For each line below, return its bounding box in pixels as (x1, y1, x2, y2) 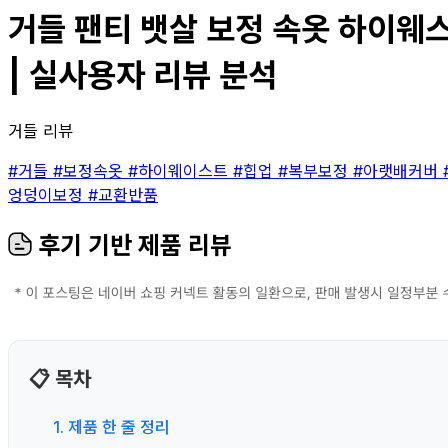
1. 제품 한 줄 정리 (53, 416, 170, 437)
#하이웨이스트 (128, 160, 233, 181)
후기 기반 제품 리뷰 (32, 230, 232, 260)
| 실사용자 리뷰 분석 (8, 56, 277, 96)
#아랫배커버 (353, 160, 443, 181)
